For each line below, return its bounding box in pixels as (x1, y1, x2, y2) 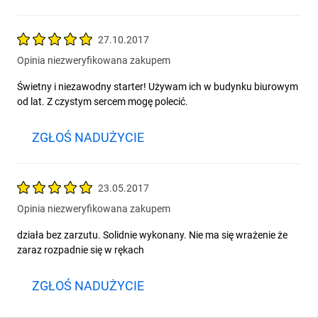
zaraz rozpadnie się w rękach (17, 244, 144, 256)
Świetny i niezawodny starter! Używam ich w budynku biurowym (17, 81, 298, 92)
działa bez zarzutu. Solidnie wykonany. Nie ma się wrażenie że (17, 229, 287, 241)
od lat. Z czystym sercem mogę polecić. (17, 96, 188, 107)
